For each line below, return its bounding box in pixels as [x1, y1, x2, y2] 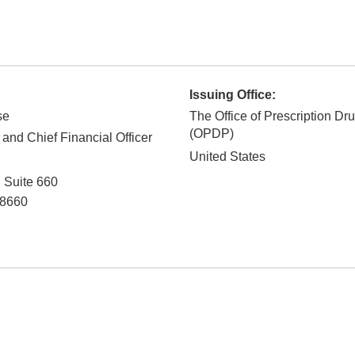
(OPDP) [189, 127, 234, 141]
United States [189, 150, 265, 164]
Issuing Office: [189, 88, 276, 102]
